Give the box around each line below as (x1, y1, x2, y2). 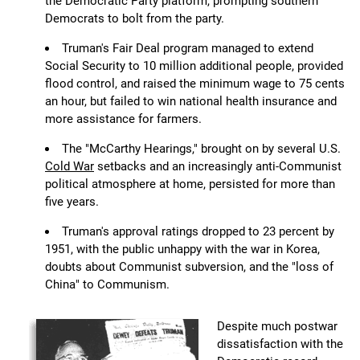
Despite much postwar (217, 319, 337, 334)
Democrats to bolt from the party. (45, 11, 224, 27)
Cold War (45, 159, 94, 174)
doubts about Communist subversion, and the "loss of (45, 260, 333, 275)
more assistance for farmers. (45, 112, 202, 127)
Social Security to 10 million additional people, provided (45, 59, 343, 74)
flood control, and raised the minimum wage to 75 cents (45, 76, 345, 92)
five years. (45, 194, 99, 210)
